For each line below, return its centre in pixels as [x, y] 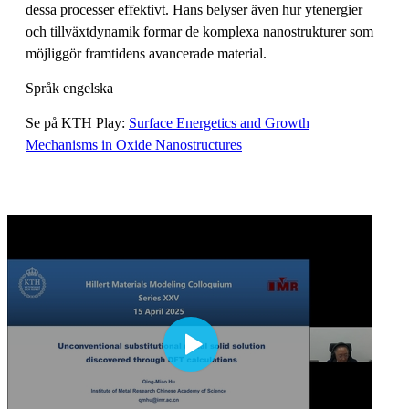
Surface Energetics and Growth [219, 123]
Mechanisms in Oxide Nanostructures [134, 145]
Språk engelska [69, 89]
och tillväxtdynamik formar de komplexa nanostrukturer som [199, 32]
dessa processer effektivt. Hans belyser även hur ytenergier [194, 10]
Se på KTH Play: [77, 123]
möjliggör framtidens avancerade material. [146, 54]
